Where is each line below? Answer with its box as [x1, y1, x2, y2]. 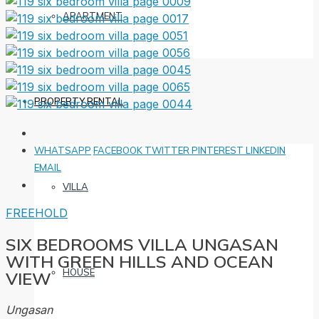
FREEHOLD [6, 205, 68, 220]
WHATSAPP [34, 144, 91, 156]
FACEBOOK [93, 144, 145, 156]
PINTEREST [192, 144, 246, 156]
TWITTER [145, 144, 192, 156]
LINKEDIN [246, 144, 286, 156]
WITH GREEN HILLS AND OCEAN [6, 250, 273, 272]
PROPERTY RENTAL [34, 95, 123, 107]
